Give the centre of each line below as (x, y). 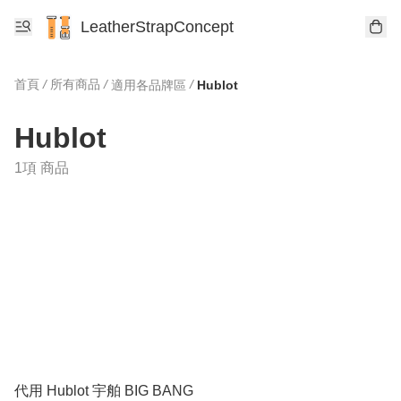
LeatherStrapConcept (157, 27)
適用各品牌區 (149, 85)
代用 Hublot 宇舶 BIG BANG (104, 390)
